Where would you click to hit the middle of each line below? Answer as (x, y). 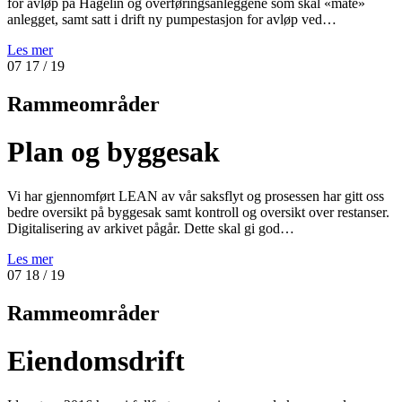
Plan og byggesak (114, 152)
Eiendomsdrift (96, 361)
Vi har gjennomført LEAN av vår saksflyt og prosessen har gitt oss (196, 196)
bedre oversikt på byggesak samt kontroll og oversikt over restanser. (198, 212)
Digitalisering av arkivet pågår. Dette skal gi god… (151, 228)
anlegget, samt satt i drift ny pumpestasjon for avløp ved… (172, 19)
